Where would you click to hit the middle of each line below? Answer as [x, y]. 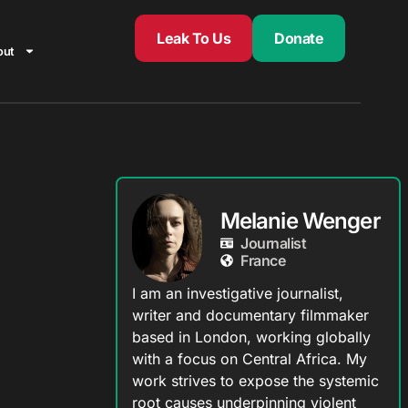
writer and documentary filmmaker [250, 316]
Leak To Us [194, 38]
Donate [299, 38]
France [263, 260]
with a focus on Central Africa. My [249, 359]
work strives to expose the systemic [255, 381]
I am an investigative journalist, [237, 294]
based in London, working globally [251, 337]
